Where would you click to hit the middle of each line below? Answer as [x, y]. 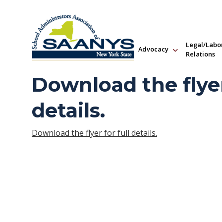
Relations [201, 54]
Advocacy [154, 49]
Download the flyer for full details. [94, 133]
